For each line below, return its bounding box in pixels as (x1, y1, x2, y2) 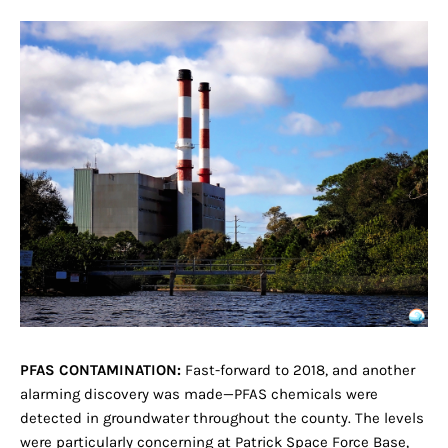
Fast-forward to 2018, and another (181, 361, 415, 380)
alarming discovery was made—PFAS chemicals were (20, 385, 378, 404)
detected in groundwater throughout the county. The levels (20, 409, 424, 428)
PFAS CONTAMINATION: (20, 361, 181, 380)
